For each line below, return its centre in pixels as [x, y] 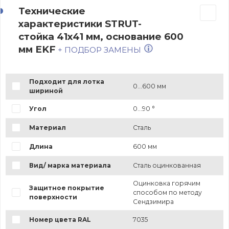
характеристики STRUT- [80, 24]
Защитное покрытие [66, 188]
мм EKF [37, 49]
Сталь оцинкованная [167, 165]
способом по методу [167, 192]
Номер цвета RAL [60, 219]
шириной [46, 90]
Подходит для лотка [66, 81]
